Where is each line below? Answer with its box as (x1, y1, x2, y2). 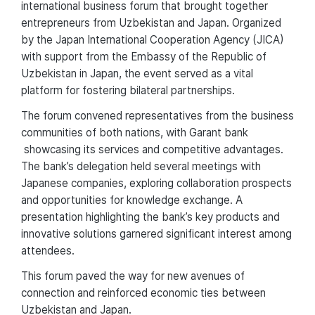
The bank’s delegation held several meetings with (21, 159, 261, 173)
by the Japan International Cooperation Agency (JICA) (21, 32, 284, 46)
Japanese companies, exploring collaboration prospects (21, 176, 292, 190)
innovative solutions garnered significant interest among (21, 226, 292, 240)
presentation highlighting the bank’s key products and (21, 210, 280, 224)
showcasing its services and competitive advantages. (21, 142, 283, 156)
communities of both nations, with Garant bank (21, 125, 248, 139)
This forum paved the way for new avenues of (21, 269, 245, 283)
